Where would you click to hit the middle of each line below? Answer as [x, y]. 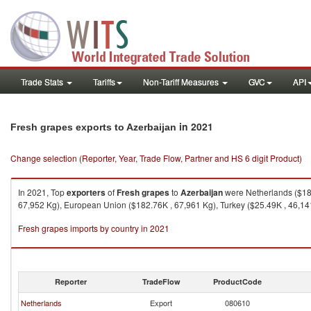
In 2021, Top [42, 192]
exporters [86, 192]
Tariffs [104, 82]
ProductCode [237, 281]
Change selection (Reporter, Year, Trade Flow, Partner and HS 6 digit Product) [156, 158]
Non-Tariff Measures [182, 82]
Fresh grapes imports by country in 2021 [94, 228]
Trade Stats [43, 82]
